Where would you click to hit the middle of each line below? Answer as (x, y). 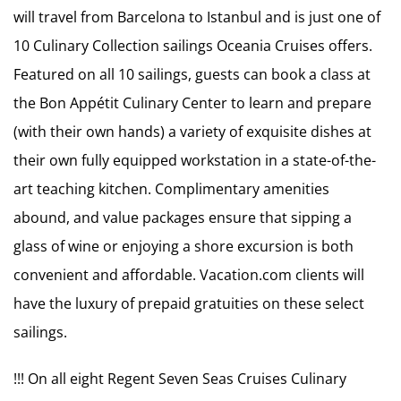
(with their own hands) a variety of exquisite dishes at (192, 132)
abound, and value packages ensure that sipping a (183, 218)
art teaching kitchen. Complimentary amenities (171, 189)
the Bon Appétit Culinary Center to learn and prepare (192, 103)
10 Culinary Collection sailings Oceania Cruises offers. (193, 46)
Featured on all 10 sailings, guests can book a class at (192, 74)
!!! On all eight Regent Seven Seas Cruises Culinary (180, 379)
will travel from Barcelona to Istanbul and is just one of (197, 17)
